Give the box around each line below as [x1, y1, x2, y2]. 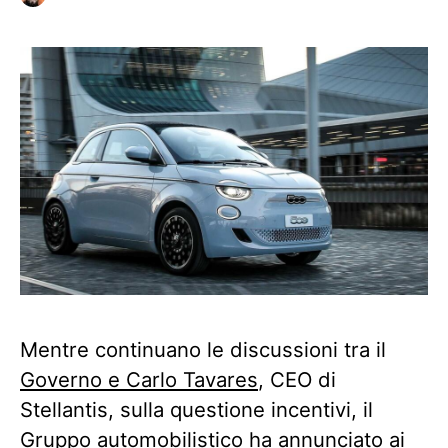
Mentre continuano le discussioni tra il [20, 337, 386, 363]
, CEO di [258, 367, 336, 393]
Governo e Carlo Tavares [20, 367, 258, 393]
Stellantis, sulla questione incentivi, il [20, 397, 373, 423]
